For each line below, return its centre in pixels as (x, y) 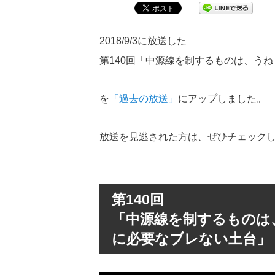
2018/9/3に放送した (143, 41)
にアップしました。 (222, 98)
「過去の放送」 (144, 98)
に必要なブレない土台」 (191, 238)
